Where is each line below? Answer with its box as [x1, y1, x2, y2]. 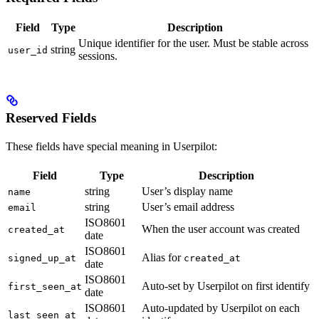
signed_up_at [8, 252, 76, 263]
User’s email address [142, 200, 234, 213]
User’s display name [142, 184, 233, 197]
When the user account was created [142, 222, 300, 235]
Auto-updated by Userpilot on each [142, 301, 300, 314]
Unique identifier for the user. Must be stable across [78, 37, 308, 50]
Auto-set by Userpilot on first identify [142, 279, 310, 292]
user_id [8, 45, 48, 56]
